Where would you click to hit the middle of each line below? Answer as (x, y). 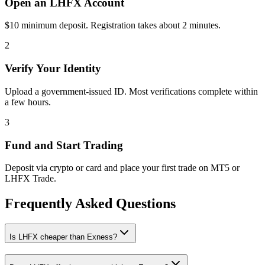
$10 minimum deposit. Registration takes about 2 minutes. (113, 25)
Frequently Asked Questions (90, 204)
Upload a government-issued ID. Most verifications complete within (131, 91)
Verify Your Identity (53, 69)
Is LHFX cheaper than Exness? (63, 237)
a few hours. (28, 102)
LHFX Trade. (30, 179)
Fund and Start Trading (64, 145)
